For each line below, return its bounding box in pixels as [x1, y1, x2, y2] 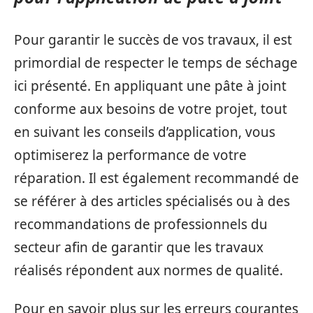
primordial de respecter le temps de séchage [14, 53, 298, 72]
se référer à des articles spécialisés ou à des [14, 191, 290, 210]
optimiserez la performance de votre [14, 145, 247, 164]
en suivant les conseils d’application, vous [14, 122, 275, 141]
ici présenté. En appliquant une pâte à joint [14, 76, 286, 95]
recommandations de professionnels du [14, 214, 268, 233]
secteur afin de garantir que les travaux [14, 238, 263, 256]
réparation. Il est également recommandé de [14, 168, 299, 187]
